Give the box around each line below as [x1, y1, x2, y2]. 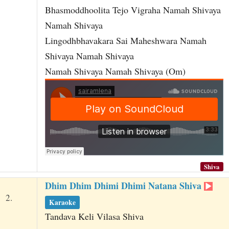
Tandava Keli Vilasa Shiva [44, 210, 144, 223]
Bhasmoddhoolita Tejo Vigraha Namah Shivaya [44, 4, 221, 16]
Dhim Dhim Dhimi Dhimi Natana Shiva [44, 179, 204, 193]
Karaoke [49, 197, 76, 208]
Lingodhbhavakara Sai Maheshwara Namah [44, 34, 207, 47]
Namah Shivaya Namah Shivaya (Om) [44, 65, 186, 77]
